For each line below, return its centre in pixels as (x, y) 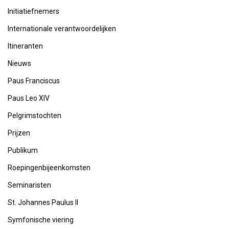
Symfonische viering (41, 220)
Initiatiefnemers (33, 11)
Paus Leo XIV (29, 98)
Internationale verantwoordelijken (62, 29)
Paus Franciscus (34, 81)
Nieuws (19, 63)
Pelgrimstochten (35, 116)
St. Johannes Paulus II (43, 202)
